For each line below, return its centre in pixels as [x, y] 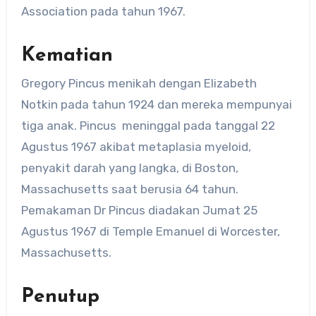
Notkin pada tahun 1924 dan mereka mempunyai [156, 105]
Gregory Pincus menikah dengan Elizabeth [139, 84]
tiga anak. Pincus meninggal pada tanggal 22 [148, 126]
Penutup [60, 297]
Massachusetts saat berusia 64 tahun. [129, 189]
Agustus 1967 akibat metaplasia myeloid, [136, 147]
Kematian [67, 55]
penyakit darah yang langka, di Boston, [129, 168]
